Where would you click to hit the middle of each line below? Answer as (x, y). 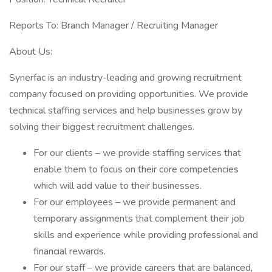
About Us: (31, 52)
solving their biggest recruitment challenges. (102, 127)
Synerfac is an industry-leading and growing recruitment (125, 78)
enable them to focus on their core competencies (136, 169)
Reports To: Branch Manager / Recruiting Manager (114, 25)
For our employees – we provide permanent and (134, 202)
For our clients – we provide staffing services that (137, 153)
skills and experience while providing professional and (146, 235)
